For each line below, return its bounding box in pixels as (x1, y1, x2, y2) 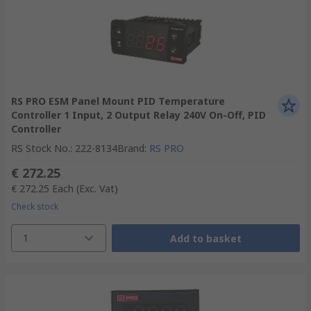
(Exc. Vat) (76, 182, 118, 195)
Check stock (11, 201, 58, 212)
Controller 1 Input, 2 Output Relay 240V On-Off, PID (11, 108, 266, 121)
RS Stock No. (11, 142, 70, 155)
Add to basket (169, 231, 242, 245)
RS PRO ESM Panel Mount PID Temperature (11, 94, 225, 108)
